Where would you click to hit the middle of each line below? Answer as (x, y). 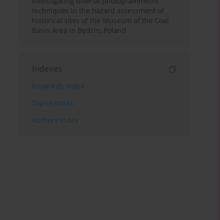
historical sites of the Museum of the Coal (101, 21)
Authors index (55, 120)
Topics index (53, 103)
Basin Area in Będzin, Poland (79, 30)
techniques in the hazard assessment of (98, 11)
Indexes (47, 69)
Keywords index (58, 86)
